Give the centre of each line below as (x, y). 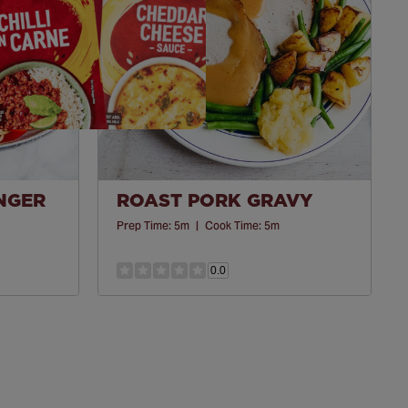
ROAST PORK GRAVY (214, 200)
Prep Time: (145, 225)
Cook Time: (235, 225)
